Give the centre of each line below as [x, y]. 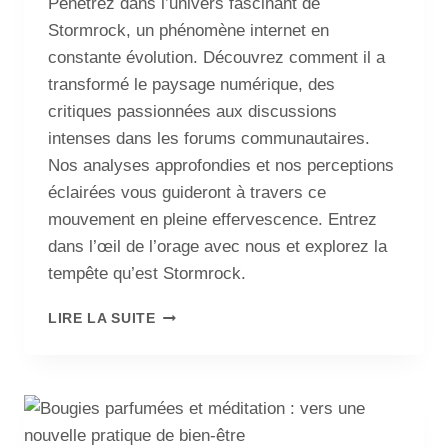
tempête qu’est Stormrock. [147, 273]
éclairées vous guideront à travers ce [187, 192]
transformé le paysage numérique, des [191, 84]
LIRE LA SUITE [102, 318]
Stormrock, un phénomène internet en [188, 30]
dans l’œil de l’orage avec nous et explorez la [217, 246]
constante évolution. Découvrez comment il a [216, 57]
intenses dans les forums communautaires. [209, 138]
